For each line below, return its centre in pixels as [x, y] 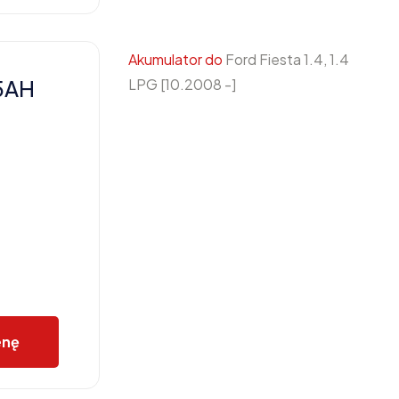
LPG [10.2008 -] [182, 84]
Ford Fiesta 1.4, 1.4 [286, 59]
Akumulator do [175, 59]
